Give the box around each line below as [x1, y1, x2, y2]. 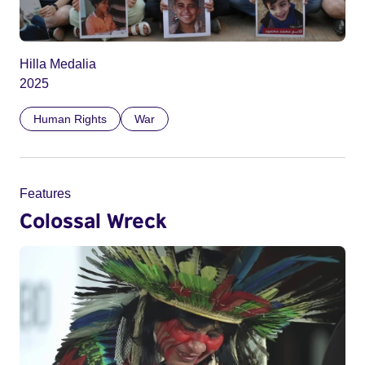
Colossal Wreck [20, 208, 167, 233]
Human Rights [33, 112, 107, 126]
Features [20, 187, 71, 201]
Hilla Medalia [20, 57, 96, 72]
